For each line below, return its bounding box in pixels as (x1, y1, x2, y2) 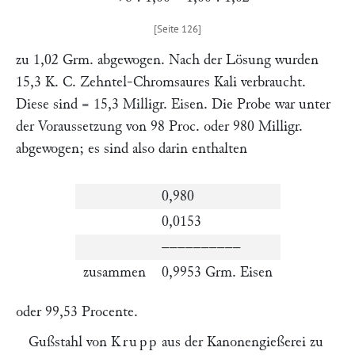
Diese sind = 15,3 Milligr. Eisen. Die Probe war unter (16, 97, 330, 112)
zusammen (82, 265, 146, 280)
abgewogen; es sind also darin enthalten (16, 141, 247, 156)
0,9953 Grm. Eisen (161, 265, 273, 280)
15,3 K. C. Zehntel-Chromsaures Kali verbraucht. (16, 74, 306, 90)
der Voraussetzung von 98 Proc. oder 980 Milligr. (16, 119, 303, 134)
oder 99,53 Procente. (16, 304, 138, 319)
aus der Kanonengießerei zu (158, 334, 324, 349)
